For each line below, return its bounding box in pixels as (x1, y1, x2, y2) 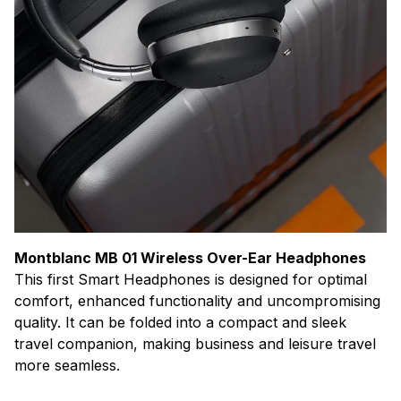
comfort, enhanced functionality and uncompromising (14, 291, 380, 310)
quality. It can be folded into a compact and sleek (14, 312, 346, 331)
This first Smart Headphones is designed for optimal (14, 269, 367, 288)
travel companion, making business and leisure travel (14, 334, 376, 353)
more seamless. (14, 355, 120, 374)
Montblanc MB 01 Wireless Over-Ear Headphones (14, 248, 366, 267)
